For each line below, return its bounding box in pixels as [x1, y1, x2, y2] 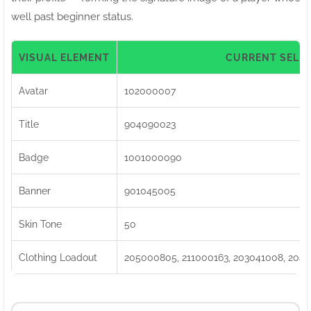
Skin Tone [19, 217, 62, 230]
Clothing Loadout [19, 251, 97, 263]
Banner [19, 184, 51, 196]
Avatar [19, 84, 48, 96]
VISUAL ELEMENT [19, 51, 110, 63]
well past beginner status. [11, 10, 133, 23]
